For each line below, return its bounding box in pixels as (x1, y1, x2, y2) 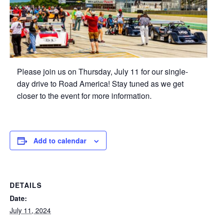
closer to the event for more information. (17, 90, 152, 102)
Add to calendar (33, 136, 86, 146)
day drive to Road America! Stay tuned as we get (17, 78, 184, 90)
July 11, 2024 (10, 205, 51, 216)
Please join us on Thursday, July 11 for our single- (17, 66, 188, 77)
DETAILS (10, 180, 42, 190)
